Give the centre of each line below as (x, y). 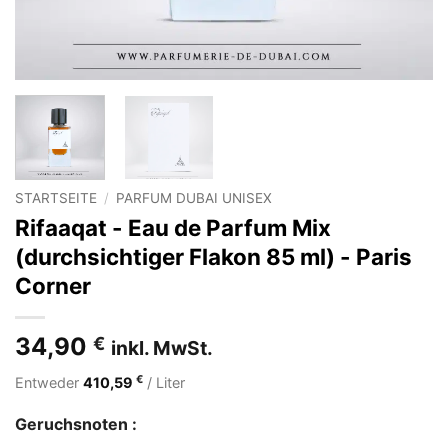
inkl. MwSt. (162, 347)
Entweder (49, 382)
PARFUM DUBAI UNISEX (194, 197)
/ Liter (164, 382)
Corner (53, 285)
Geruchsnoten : (76, 424)
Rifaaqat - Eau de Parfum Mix (173, 227)
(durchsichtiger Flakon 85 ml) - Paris (213, 256)
